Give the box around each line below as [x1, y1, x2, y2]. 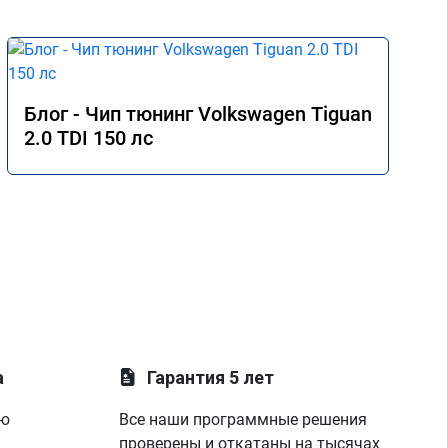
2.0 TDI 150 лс [24, 126, 153, 150]
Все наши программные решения [119, 410, 368, 429]
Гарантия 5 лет [147, 367, 275, 388]
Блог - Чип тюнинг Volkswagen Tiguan [24, 102, 372, 126]
